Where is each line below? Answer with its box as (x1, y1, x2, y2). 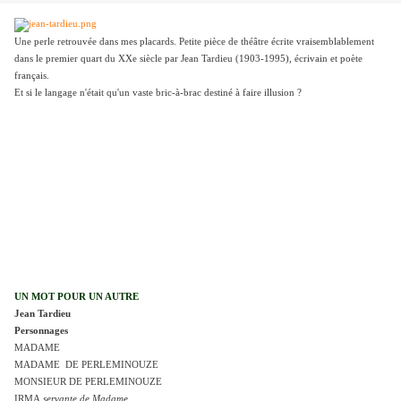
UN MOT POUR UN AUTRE (14, 292, 139, 303)
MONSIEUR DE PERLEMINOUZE (14, 377, 162, 388)
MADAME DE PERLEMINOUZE (14, 360, 158, 371)
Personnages (14, 326, 68, 337)
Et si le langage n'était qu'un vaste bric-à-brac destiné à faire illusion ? (14, 88, 302, 98)
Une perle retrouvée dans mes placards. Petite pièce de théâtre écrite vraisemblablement (14, 37, 374, 47)
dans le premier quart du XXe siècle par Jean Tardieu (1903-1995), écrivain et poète (14, 54, 363, 64)
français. (14, 71, 49, 81)
